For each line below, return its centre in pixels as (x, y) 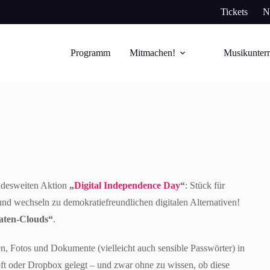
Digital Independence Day (127, 185)
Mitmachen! (152, 53)
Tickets (234, 12)
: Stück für (205, 185)
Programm (90, 53)
